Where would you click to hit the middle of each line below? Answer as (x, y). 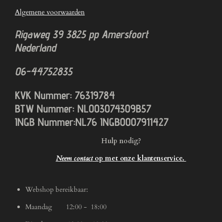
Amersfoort (125, 34)
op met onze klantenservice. (139, 158)
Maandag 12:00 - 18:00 (66, 207)
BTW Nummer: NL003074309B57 (83, 108)
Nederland (43, 47)
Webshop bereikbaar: (57, 189)
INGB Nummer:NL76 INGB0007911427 (92, 122)
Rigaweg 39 (40, 34)
